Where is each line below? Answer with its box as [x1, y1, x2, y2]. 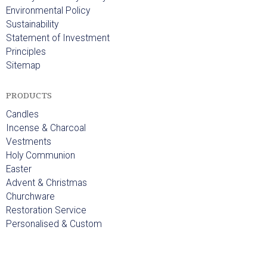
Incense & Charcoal [6, 123, 86, 134]
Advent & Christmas [6, 178, 87, 189]
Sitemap [6, 60, 41, 72]
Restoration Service [6, 205, 86, 216]
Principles [6, 46, 46, 58]
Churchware [6, 191, 55, 203]
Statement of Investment [6, 33, 110, 44]
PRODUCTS [6, 91, 52, 102]
